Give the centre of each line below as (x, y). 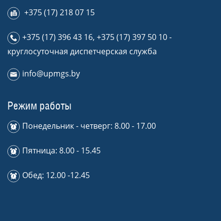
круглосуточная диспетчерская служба (82, 52)
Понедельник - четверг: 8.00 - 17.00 (89, 126)
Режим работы (39, 106)
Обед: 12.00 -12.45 (56, 175)
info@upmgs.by (51, 74)
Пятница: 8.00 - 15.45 (61, 151)
